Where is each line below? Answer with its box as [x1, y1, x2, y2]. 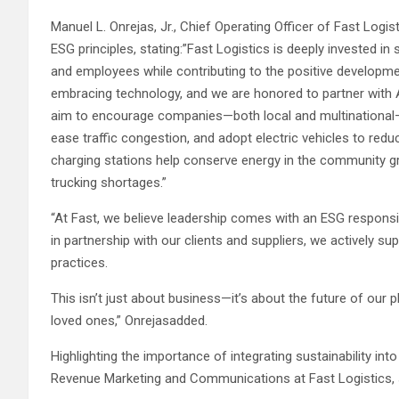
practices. [51, 254, 108, 271]
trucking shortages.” [51, 174, 167, 191]
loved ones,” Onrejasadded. [51, 312, 208, 329]
